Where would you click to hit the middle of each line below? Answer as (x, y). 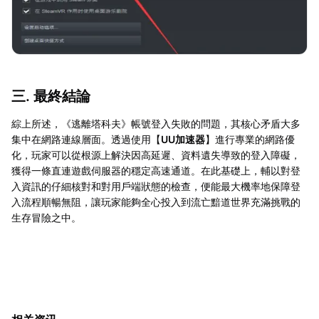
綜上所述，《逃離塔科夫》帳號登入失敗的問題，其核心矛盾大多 (156, 123)
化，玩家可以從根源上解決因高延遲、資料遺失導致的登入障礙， (156, 155)
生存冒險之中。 (46, 217)
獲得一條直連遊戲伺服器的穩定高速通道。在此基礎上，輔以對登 (156, 170)
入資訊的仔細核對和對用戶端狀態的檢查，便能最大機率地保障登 (156, 186)
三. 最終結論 (51, 96)
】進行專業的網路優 (250, 139)
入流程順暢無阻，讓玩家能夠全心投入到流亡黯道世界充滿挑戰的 (156, 202)
